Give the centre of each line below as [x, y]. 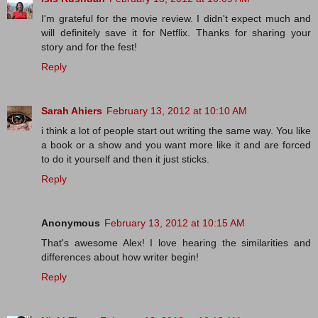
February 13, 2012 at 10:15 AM [175, 223]
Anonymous [71, 223]
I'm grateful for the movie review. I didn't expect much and [176, 19]
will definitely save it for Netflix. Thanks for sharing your [176, 33]
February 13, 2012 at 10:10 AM [177, 111]
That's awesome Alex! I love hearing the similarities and [176, 243]
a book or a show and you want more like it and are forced [176, 145]
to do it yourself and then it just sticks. [125, 159]
